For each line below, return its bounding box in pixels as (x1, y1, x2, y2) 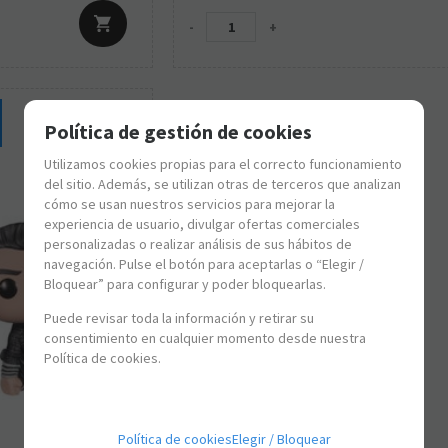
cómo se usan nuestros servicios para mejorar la (44, 195, 335, 213)
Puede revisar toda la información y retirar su (44, 309, 314, 327)
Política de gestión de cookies (44, 119, 312, 144)
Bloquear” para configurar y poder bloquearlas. (44, 275, 326, 293)
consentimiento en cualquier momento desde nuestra (44, 329, 366, 347)
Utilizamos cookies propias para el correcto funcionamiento (44, 155, 402, 173)
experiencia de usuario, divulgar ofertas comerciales (44, 215, 360, 233)
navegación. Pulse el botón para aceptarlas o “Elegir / (44, 255, 364, 273)
